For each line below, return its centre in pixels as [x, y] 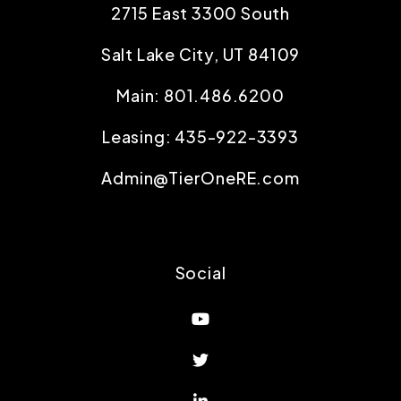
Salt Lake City [158, 55]
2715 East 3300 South [200, 13]
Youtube [244, 318]
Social [200, 273]
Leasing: [139, 137]
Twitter [239, 359]
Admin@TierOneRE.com [200, 178]
